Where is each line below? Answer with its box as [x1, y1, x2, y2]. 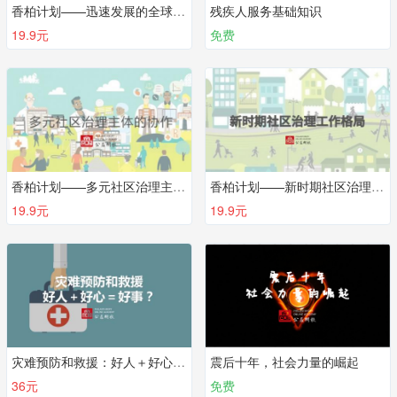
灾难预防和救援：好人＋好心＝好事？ [173, 353, 185, 370]
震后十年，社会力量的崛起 [210, 353, 359, 370]
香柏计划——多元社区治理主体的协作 [173, 177, 185, 195]
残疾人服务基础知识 [210, 2, 322, 19]
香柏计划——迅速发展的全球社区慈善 [173, 2, 185, 19]
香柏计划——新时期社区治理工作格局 [371, 177, 384, 195]
